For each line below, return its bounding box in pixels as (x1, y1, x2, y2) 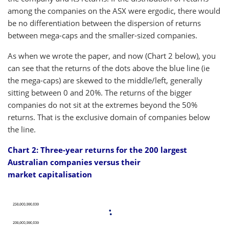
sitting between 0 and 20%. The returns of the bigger (8, 87, 192, 98)
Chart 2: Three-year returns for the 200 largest (8, 145, 187, 155)
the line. (8, 124, 36, 135)
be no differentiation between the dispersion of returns (8, 18, 201, 29)
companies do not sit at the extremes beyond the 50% (8, 100, 197, 110)
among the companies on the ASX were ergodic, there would (8, 6, 220, 16)
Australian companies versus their (8, 157, 141, 168)
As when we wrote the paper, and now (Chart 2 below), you (8, 51, 216, 61)
